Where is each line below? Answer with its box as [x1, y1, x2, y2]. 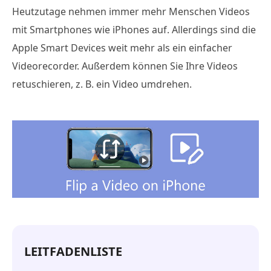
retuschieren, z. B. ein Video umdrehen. [12, 77, 192, 91]
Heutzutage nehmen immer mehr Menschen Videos [12, 5, 250, 18]
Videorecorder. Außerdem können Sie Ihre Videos [12, 59, 238, 73]
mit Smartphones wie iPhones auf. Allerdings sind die [12, 23, 256, 36]
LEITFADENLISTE [24, 243, 122, 260]
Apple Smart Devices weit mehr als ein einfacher [12, 41, 232, 54]
